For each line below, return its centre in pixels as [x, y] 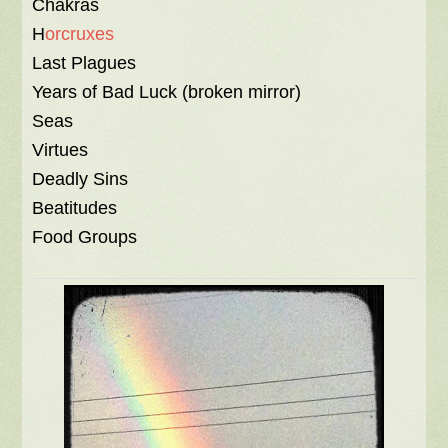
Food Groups [85, 237]
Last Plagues [84, 63]
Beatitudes [75, 208]
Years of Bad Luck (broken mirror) [167, 92]
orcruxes [80, 34]
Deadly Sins [80, 179]
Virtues [60, 150]
